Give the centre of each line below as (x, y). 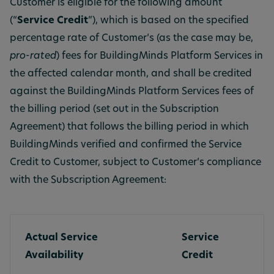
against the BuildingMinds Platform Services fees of (132, 91)
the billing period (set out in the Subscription (114, 109)
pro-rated (33, 56)
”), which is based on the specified (168, 20)
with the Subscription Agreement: (88, 180)
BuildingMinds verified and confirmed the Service (126, 145)
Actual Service (61, 238)
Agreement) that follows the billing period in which (129, 127)
